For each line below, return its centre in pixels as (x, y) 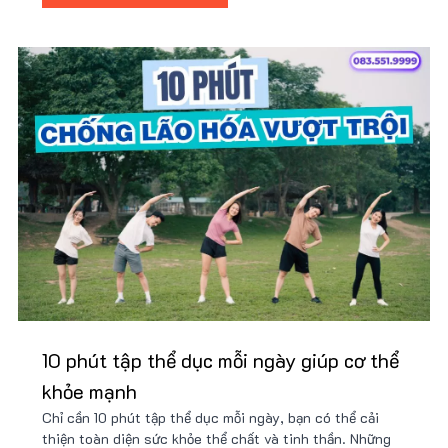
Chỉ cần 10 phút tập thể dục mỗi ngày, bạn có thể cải (210, 418)
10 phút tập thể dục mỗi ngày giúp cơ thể (220, 360)
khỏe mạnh (89, 391)
